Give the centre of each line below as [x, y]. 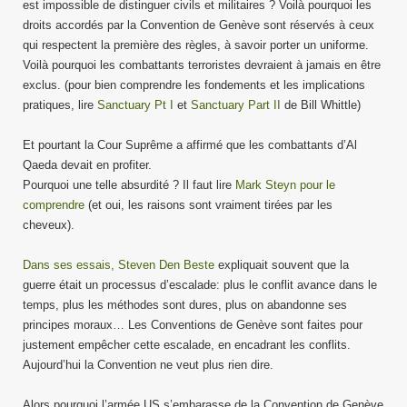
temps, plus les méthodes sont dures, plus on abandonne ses [185, 305]
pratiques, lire [60, 105]
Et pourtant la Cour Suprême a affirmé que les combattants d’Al [190, 145]
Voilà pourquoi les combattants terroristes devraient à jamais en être [202, 65]
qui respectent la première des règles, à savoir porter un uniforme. [196, 45]
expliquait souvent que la [282, 265]
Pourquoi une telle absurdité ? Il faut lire [129, 185]
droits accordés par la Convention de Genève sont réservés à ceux [199, 25]
